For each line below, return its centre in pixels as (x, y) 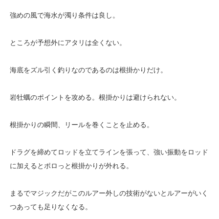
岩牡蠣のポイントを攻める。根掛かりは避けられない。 (95, 98)
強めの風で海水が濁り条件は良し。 (65, 15)
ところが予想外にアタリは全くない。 (68, 43)
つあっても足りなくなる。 (51, 207)
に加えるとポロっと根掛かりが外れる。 (71, 166)
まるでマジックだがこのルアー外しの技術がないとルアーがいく (109, 193)
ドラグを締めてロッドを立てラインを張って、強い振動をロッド (109, 152)
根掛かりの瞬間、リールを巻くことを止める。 (82, 125)
